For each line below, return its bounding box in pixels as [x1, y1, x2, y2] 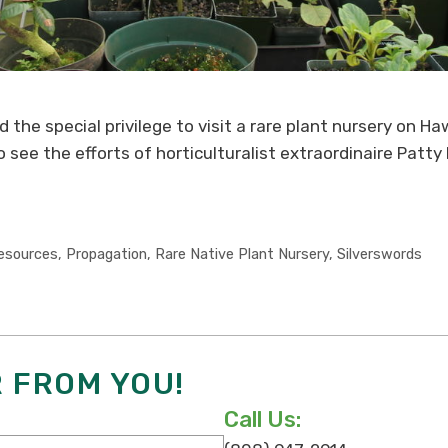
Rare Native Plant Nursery [154, 245, 329, 264]
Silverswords [336, 245, 422, 264]
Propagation [65, 245, 147, 264]
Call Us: [224, 406, 301, 434]
